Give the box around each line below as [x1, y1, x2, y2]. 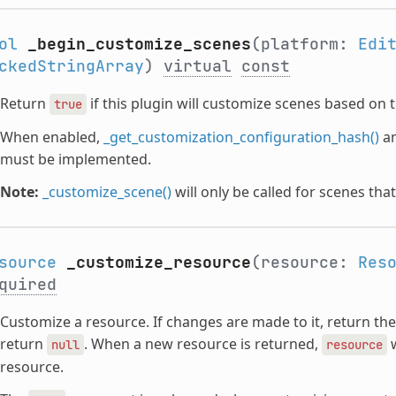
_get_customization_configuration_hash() [103, 126, 379, 147]
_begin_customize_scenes [27, 33, 251, 54]
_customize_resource [65, 251, 251, 272]
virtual [163, 55, 232, 76]
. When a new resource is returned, [83, 333, 322, 354]
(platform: [250, 33, 358, 54]
